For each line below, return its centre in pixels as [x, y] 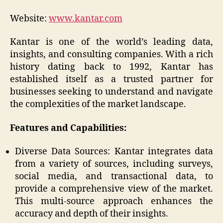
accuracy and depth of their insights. [92, 214]
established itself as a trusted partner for [111, 80]
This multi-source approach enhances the [114, 202]
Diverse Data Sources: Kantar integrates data [114, 152]
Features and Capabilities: [68, 128]
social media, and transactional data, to [114, 177]
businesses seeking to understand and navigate [111, 92]
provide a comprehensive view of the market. [114, 189]
